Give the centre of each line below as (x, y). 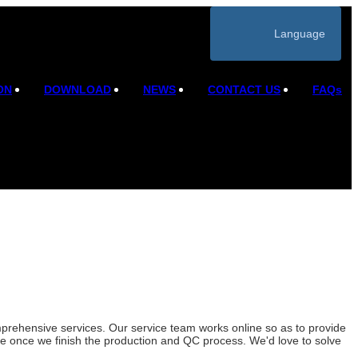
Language (299, 34)
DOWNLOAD (78, 89)
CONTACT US (244, 89)
